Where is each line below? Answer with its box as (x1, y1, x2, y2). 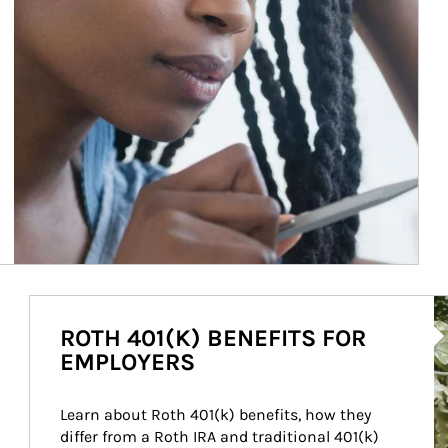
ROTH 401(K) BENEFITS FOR (59, 324, 366, 352)
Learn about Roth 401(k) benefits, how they (59, 405, 375, 424)
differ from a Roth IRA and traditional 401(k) (59, 427, 383, 446)
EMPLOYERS (59, 348, 195, 376)
